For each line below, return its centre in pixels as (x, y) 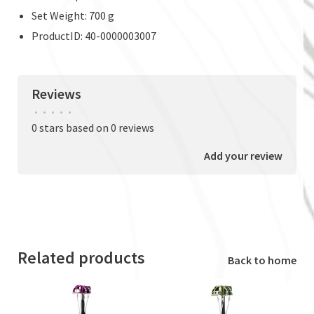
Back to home (262, 260)
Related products (81, 257)
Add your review (243, 155)
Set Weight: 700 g (73, 15)
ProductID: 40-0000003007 (94, 35)
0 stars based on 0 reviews (93, 127)
